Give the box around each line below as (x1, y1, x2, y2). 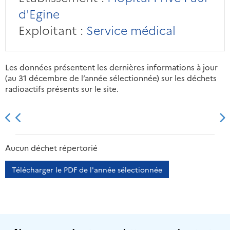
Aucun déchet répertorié (5, 142, 98, 154)
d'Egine (18, 5, 60, 22)
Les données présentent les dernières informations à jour (5, 62, 218, 73)
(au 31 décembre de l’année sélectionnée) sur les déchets (5, 72, 217, 84)
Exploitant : (18, 22, 83, 39)
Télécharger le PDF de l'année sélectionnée (12, 164, 162, 175)
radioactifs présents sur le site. (5, 83, 119, 94)
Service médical (83, 22, 176, 39)
